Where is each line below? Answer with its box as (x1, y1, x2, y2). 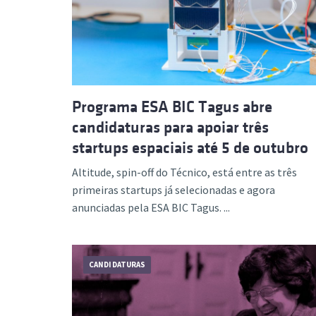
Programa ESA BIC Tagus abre (72, 97, 272, 116)
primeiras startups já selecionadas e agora (72, 182, 275, 197)
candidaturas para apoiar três (72, 118, 269, 136)
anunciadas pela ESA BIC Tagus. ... (72, 200, 230, 214)
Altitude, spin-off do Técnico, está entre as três (72, 164, 297, 179)
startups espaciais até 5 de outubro (72, 138, 308, 157)
